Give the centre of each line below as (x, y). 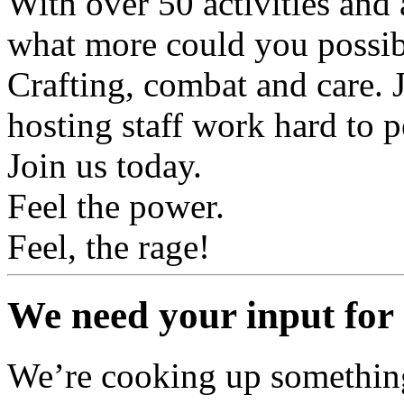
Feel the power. (116, 206)
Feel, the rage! (109, 246)
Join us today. (105, 165)
